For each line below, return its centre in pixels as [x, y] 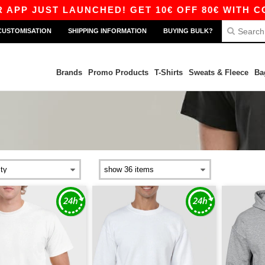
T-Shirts [168, 72]
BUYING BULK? [188, 31]
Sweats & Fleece [218, 72]
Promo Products [118, 72]
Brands [69, 72]
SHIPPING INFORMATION [107, 31]
